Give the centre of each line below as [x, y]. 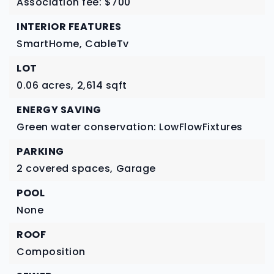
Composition [51, 252]
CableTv [107, 44]
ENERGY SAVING [59, 110]
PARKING [40, 151]
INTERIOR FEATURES [69, 27]
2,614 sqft [102, 85]
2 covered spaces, [65, 168]
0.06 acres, [45, 85]
